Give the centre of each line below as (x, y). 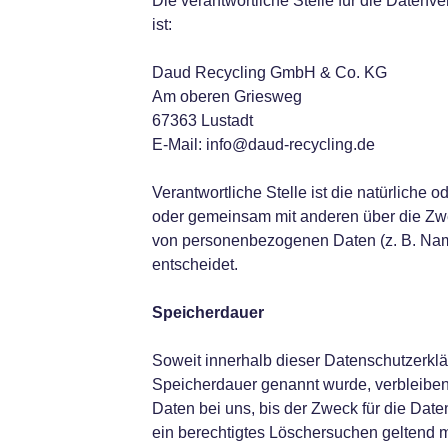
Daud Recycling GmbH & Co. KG (269, 72)
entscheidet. (194, 264)
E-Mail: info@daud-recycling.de (263, 144)
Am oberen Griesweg (226, 96)
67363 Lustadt (202, 120)
